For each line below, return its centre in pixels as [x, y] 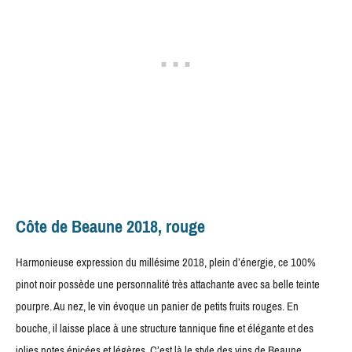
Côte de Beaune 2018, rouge [110, 227]
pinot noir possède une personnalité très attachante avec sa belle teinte [168, 285]
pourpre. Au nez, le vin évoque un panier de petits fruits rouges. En [157, 307]
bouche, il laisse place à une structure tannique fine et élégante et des [165, 329]
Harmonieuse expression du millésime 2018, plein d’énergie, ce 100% [166, 263]
